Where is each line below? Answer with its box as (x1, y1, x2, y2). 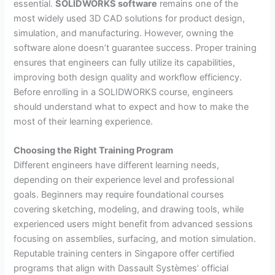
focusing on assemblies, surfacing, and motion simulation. (14, 233, 257, 245)
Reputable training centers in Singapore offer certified (14, 248, 235, 260)
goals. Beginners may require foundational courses (14, 189, 225, 201)
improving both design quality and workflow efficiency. (14, 71, 242, 83)
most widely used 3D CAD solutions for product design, (14, 12, 246, 24)
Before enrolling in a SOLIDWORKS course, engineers (14, 86, 234, 98)
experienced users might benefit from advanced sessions (14, 219, 254, 230)
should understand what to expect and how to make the (14, 101, 249, 112)
